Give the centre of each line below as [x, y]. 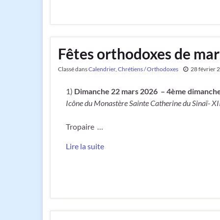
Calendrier [102, 69]
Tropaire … [84, 127]
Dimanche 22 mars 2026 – [120, 91]
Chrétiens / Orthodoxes [148, 69]
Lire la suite [85, 146]
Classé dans [73, 69]
